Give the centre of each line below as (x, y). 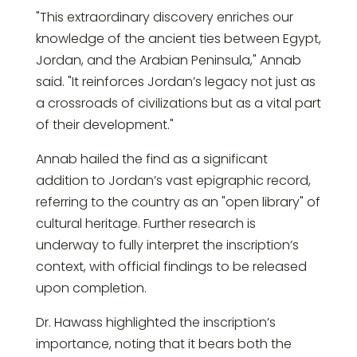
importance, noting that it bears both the (163, 344)
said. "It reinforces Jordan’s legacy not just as (175, 82)
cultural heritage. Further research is (145, 224)
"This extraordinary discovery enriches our (164, 18)
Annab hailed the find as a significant (151, 159)
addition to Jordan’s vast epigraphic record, (173, 181)
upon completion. (91, 288)
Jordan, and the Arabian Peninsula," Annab (168, 61)
